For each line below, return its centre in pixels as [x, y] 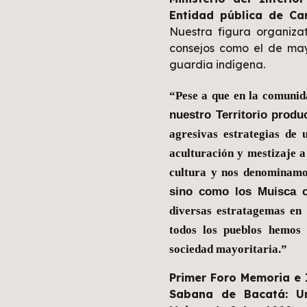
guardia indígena [216, 64]
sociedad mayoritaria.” [229, 249]
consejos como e [215, 48]
